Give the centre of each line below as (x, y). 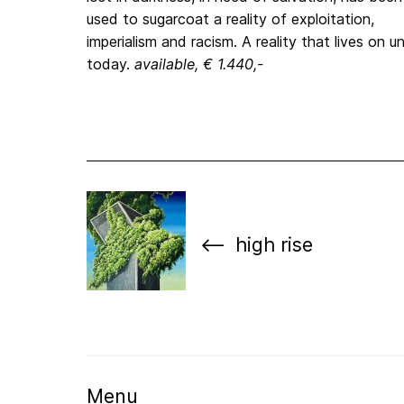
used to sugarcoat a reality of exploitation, (230, 19)
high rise (274, 245)
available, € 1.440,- (199, 64)
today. (110, 64)
